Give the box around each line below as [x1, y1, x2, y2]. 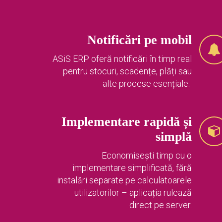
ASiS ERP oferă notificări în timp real [53, 54, 192, 64]
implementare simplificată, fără [72, 163, 192, 173]
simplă [156, 129, 192, 144]
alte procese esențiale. [103, 78, 192, 89]
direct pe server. [129, 200, 192, 211]
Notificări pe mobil [87, 33, 192, 48]
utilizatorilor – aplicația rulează [74, 187, 192, 198]
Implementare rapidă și [61, 114, 192, 129]
